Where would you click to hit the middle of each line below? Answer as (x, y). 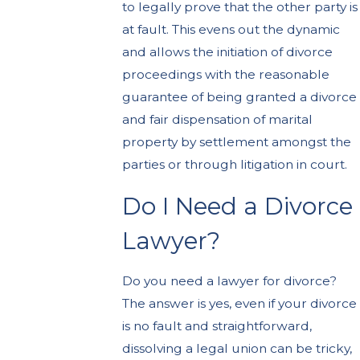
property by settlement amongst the (237, 142)
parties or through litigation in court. (235, 165)
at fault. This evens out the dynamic (231, 30)
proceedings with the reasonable (226, 75)
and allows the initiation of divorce (228, 52)
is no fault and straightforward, (217, 326)
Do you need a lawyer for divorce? (230, 281)
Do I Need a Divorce (238, 206)
